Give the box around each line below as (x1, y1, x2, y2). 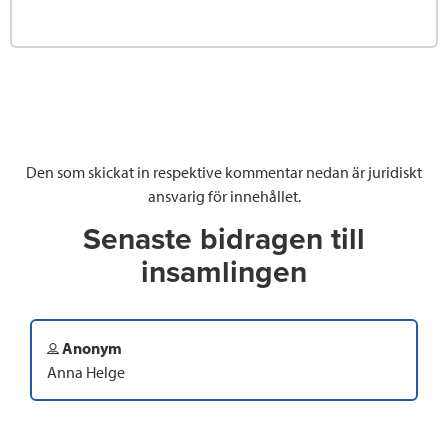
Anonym (59, 338, 122, 359)
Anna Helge (47, 362, 125, 383)
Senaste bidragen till (83, 221, 365, 259)
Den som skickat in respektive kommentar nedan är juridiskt (26, 162, 422, 183)
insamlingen (141, 254, 307, 292)
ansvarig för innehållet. (147, 186, 301, 207)
